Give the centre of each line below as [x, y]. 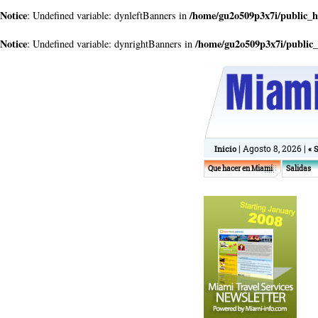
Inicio [225, 149]
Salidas [298, 169]
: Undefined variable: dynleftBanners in [108, 15]
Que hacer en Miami [240, 169]
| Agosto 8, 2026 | [273, 148]
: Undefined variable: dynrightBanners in [111, 44]
